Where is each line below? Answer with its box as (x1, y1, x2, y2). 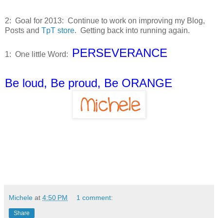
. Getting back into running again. (74, 26, 190, 35)
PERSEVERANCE (72, 46, 167, 60)
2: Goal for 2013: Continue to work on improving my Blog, (5, 17, 205, 25)
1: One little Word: (5, 50, 72, 59)
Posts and (5, 26, 41, 35)
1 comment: (76, 194, 113, 202)
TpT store (41, 26, 74, 35)
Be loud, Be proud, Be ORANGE (5, 76, 176, 90)
